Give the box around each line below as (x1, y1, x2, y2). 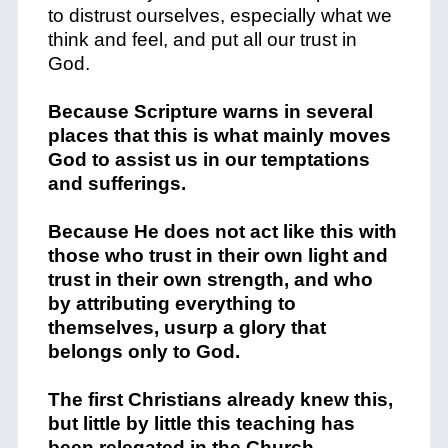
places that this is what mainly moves (47, 125, 391, 146)
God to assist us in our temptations (47, 149, 370, 170)
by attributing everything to (47, 293, 296, 314)
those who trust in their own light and (47, 245, 388, 266)
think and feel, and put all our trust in (47, 29, 357, 50)
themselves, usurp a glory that (47, 317, 326, 338)
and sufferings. (47, 173, 186, 194)
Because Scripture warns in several (47, 101, 373, 122)
